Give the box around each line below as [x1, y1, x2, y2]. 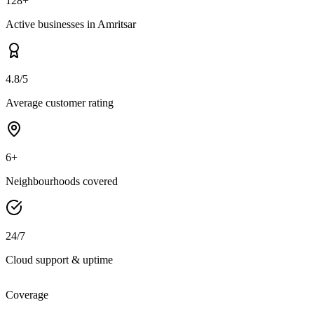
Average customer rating [6, 97, 114, 109]
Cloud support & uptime [6, 254, 113, 266]
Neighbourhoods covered [6, 175, 118, 188]
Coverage [6, 289, 48, 301]
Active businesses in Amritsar [6, 18, 136, 31]
